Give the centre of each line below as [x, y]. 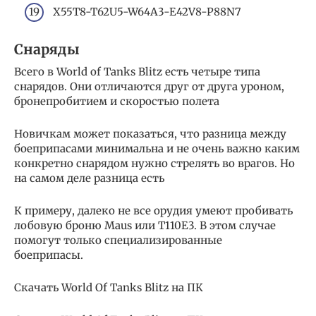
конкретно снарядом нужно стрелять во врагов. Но [154, 164]
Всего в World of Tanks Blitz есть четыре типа [137, 72]
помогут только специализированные [118, 241]
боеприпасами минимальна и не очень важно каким [157, 149]
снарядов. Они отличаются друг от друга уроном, [149, 87]
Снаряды [47, 50]
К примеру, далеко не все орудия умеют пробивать [153, 211]
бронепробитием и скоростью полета [117, 102]
